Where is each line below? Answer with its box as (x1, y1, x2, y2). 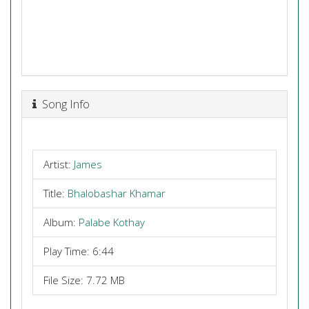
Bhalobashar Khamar (68, 186, 166, 200)
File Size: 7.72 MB (43, 273, 125, 287)
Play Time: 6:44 (43, 244, 114, 258)
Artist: (43, 157, 74, 171)
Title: (43, 186, 68, 200)
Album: (43, 215, 79, 229)
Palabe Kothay (79, 215, 145, 229)
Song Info (37, 95, 90, 112)
